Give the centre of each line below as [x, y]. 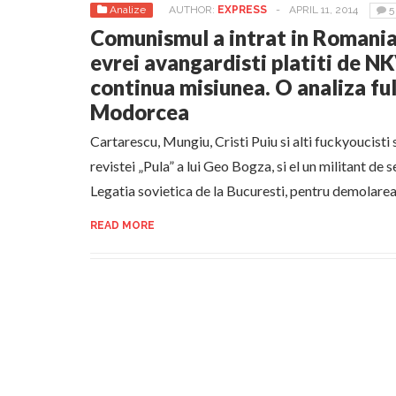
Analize [128, 10]
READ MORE [122, 225]
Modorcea [140, 112]
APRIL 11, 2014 [324, 10]
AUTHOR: [193, 10]
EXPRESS [242, 10]
